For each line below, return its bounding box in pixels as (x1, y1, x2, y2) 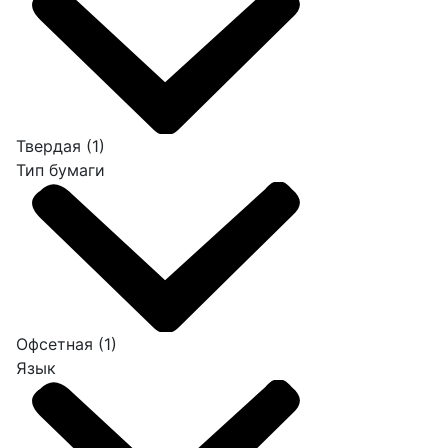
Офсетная (16, 334, 98, 355)
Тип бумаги (16, 160, 105, 181)
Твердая (16, 136, 86, 157)
